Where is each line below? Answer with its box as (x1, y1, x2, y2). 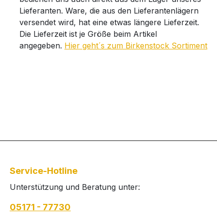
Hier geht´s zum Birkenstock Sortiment (64, 41, 207, 50)
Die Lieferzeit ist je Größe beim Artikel (19, 29, 157, 39)
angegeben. (19, 41, 64, 50)
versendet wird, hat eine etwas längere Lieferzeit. (19, 17, 199, 27)
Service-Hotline (10, 166, 77, 176)
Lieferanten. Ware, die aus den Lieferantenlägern (19, 6, 199, 15)
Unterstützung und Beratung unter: (10, 182, 140, 192)
